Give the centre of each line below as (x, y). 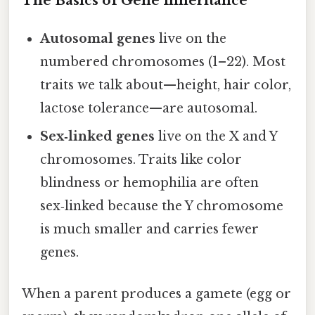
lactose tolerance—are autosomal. (149, 108)
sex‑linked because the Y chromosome (162, 206)
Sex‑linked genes (98, 136)
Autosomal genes (98, 38)
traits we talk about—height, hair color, (166, 85)
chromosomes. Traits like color (141, 159)
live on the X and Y (216, 136)
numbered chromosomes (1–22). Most (163, 62)
